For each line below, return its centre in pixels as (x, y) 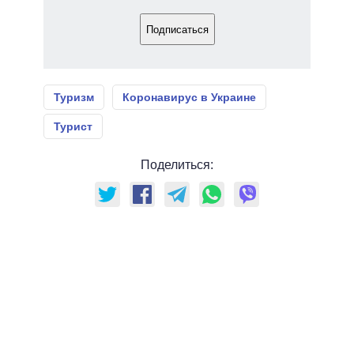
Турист (73, 127)
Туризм (74, 98)
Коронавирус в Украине (189, 98)
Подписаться (177, 29)
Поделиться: (177, 165)
